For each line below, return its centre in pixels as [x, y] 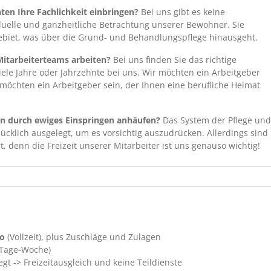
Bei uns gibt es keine [183, 11]
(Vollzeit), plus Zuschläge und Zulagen [84, 237]
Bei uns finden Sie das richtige [175, 59]
